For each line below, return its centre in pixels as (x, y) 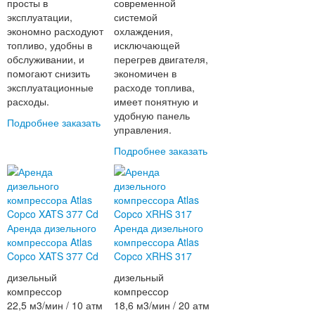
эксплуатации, (39, 17)
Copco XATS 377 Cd (52, 256)
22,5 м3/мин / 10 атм (54, 306)
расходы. (29, 102)
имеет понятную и (156, 102)
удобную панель (152, 116)
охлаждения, (144, 31)
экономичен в (146, 73)
